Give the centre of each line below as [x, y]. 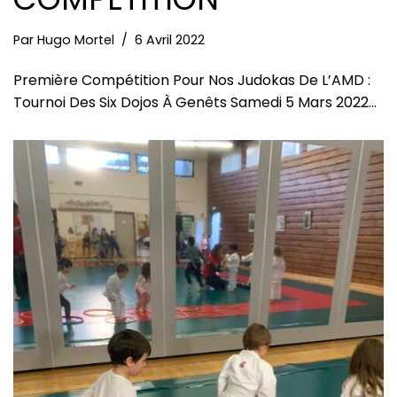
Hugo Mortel [76, 39]
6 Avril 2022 [170, 39]
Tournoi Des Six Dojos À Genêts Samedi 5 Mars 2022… [195, 102]
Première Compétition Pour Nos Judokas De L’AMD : [192, 80]
